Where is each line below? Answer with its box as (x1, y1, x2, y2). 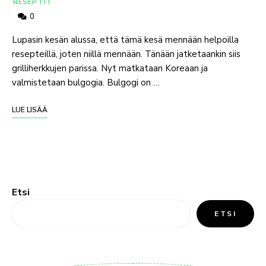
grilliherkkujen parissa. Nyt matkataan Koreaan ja (12, 62, 208, 74)
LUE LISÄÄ (12, 105, 47, 115)
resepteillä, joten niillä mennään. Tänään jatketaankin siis (12, 48, 240, 60)
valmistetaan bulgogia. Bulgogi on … (12, 77, 160, 88)
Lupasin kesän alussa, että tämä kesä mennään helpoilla (12, 34, 239, 46)
